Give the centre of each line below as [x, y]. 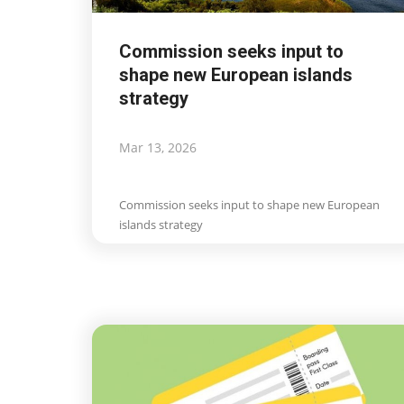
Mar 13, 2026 [158, 148]
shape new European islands [236, 75]
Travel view [186, 206]
